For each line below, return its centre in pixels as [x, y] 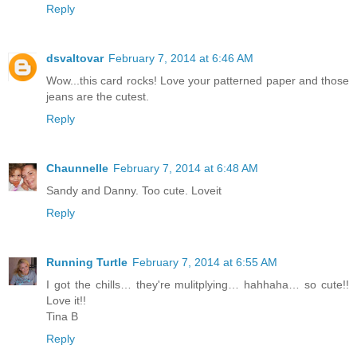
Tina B [62, 317]
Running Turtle [87, 263]
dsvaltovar [75, 59]
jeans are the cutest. [98, 97]
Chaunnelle [77, 169]
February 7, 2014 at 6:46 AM [181, 59]
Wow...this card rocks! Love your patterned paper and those [198, 81]
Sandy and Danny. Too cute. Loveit [134, 191]
